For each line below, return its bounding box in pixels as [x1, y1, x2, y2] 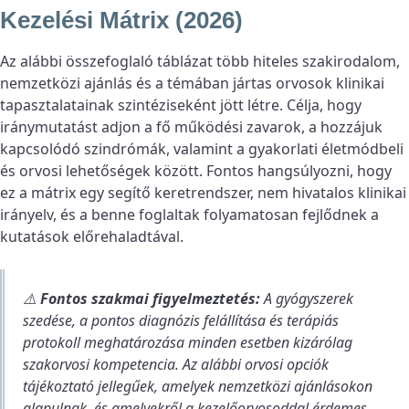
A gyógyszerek [260, 288, 353, 309]
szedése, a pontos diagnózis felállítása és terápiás [23, 310, 339, 331]
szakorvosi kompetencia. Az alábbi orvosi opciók [23, 354, 329, 375]
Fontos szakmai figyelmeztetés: [40, 288, 260, 309]
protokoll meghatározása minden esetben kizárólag [23, 332, 352, 353]
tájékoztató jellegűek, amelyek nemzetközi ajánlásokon [23, 376, 372, 397]
